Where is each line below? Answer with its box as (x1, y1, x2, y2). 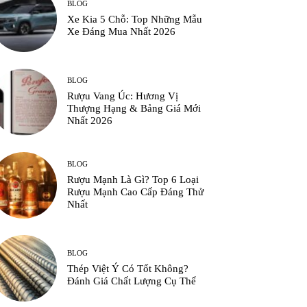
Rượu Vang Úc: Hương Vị (67, 90, 179, 102)
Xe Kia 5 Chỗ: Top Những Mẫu (67, 14, 203, 25)
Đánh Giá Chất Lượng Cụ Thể (67, 275, 197, 286)
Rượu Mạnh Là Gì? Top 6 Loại (67, 173, 199, 185)
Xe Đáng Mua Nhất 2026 (67, 26, 176, 38)
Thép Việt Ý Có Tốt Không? (67, 262, 189, 274)
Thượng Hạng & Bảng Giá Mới (67, 103, 201, 114)
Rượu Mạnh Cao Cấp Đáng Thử (67, 186, 204, 197)
